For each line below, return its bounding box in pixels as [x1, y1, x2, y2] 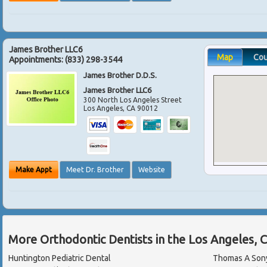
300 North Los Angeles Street [83, 96, 182, 104]
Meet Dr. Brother [66, 165, 124, 173]
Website [138, 165, 165, 173]
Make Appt [15, 165, 52, 173]
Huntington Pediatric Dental [8, 253, 111, 263]
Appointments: [9, 55, 65, 65]
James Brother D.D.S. [83, 71, 157, 80]
